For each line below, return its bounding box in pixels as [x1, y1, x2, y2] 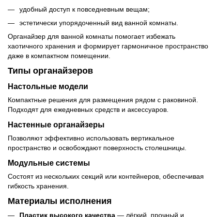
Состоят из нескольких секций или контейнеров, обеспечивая [8, 172, 204, 180]
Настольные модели [8, 82, 88, 91]
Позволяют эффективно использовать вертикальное [8, 134, 174, 142]
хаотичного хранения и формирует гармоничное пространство [8, 42, 208, 50]
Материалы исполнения [8, 196, 112, 206]
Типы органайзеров [8, 66, 93, 76]
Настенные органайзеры [8, 120, 105, 129]
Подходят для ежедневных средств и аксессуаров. [8, 106, 169, 114]
